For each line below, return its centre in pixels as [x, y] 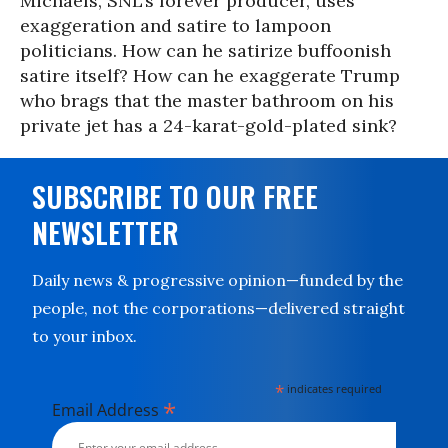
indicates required [333, 388]
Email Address [107, 410]
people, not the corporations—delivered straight [218, 308]
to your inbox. [84, 336]
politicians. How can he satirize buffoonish [205, 50]
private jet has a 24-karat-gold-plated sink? [208, 125]
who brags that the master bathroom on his [207, 100]
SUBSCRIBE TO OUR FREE [175, 196]
